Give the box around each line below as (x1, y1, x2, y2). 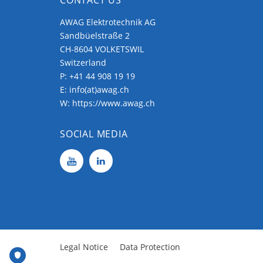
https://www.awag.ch (72, 97, 155, 109)
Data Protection (120, 241, 180, 252)
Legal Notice (60, 241, 108, 252)
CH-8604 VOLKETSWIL (60, 43, 144, 55)
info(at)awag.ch (69, 83, 129, 95)
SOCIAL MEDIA (60, 127, 128, 140)
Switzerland (60, 56, 106, 68)
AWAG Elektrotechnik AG (60, 16, 156, 28)
